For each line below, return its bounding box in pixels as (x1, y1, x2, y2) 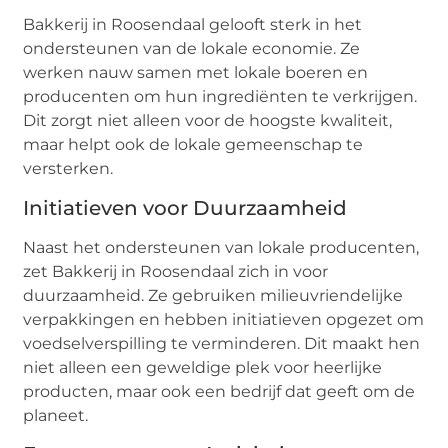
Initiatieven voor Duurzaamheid (23, 195, 348, 220)
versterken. (23, 159, 114, 179)
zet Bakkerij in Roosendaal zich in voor (23, 261, 329, 281)
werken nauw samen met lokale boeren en (23, 63, 369, 83)
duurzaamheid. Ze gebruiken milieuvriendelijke (23, 285, 404, 305)
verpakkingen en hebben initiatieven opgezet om (23, 309, 425, 329)
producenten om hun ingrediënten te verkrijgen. (23, 87, 418, 107)
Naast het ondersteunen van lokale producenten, (23, 237, 420, 257)
